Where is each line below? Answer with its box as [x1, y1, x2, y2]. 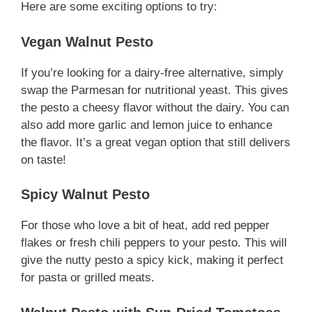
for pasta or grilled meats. [21, 271, 155, 285]
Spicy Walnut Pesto [21, 187, 150, 203]
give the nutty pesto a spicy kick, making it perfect [21, 253, 283, 267]
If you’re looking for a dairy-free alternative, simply [21, 65, 283, 79]
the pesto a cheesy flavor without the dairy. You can [21, 100, 289, 114]
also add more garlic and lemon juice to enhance [21, 118, 272, 132]
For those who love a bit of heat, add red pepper [21, 219, 270, 233]
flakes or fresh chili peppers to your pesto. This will [21, 236, 287, 250]
